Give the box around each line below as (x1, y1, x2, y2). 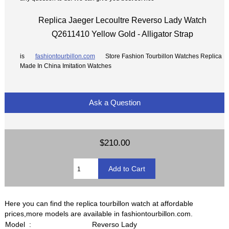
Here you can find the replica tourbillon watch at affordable (5, 199, 194, 208)
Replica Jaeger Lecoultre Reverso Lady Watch (38, 15, 207, 25)
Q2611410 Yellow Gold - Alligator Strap (51, 29, 193, 38)
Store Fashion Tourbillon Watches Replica (104, 52, 222, 59)
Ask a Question (86, 98, 143, 107)
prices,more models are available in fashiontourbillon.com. (5, 210, 193, 218)
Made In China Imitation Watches (20, 62, 112, 69)
